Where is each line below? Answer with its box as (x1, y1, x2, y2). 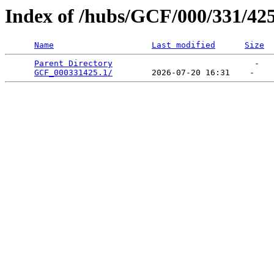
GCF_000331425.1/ (34, 68, 113, 78)
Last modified (152, 40, 215, 50)
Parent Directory (34, 59, 113, 68)
